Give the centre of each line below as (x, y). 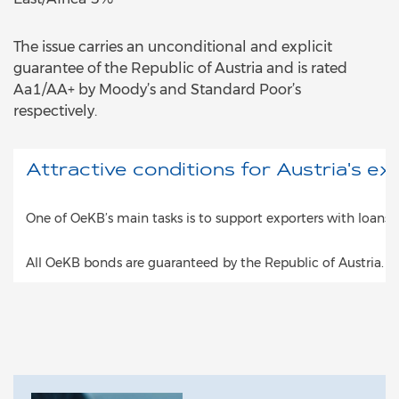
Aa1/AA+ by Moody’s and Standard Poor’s (157, 90)
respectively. (57, 111)
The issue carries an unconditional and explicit (173, 47)
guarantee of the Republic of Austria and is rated (180, 68)
